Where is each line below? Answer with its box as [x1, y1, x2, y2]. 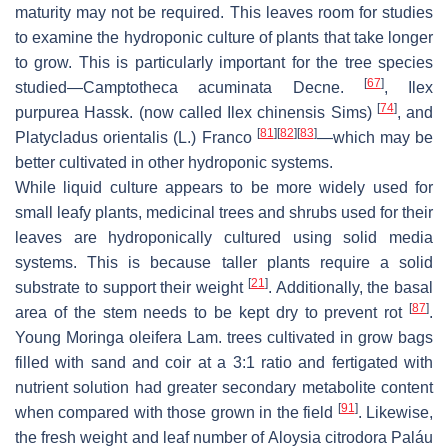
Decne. [272, 79, 364, 97]
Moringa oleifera [66, 329, 182, 347]
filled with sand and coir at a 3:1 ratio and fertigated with [15, 354, 433, 372]
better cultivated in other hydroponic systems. [15, 154, 333, 172]
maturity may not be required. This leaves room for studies [15, 4, 433, 22]
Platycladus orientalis [15, 129, 169, 147]
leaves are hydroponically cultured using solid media [15, 229, 433, 247]
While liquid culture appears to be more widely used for [15, 179, 433, 197]
